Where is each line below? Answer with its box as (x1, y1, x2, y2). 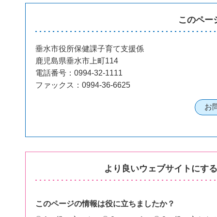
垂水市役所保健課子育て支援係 (35, 44, 144, 53)
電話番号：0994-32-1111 (35, 68, 123, 77)
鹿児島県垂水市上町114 (35, 56, 118, 65)
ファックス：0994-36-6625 (35, 80, 130, 89)
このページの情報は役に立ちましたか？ (35, 199, 175, 208)
